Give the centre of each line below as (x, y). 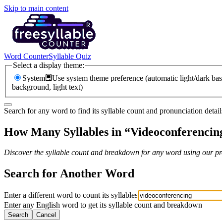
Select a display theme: (49, 65)
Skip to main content (36, 8)
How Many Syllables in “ (67, 132)
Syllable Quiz (70, 56)
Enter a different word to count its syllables (71, 195)
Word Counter (26, 56)
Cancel (46, 215)
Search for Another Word (69, 174)
